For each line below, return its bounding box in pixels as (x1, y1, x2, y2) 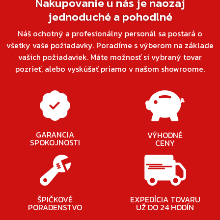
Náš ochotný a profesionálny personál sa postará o (18, 27, 202, 39)
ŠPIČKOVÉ (37, 193, 73, 205)
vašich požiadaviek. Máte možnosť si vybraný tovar (18, 51, 202, 63)
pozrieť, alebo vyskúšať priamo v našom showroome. (15, 63, 205, 75)
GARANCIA (36, 129, 74, 140)
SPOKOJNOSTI (30, 137, 80, 148)
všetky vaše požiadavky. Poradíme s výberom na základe (6, 39, 214, 51)
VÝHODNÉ (147, 129, 183, 141)
